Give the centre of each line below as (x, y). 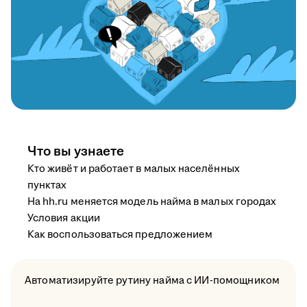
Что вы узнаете (76, 152)
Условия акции (64, 219)
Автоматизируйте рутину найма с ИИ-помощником (152, 281)
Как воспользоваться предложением (120, 235)
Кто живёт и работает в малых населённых (134, 169)
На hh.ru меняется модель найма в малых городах (152, 202)
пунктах (47, 186)
